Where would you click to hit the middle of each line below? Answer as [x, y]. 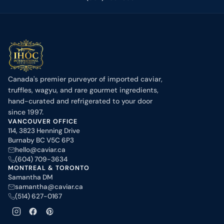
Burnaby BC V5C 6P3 [41, 140]
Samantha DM [30, 177]
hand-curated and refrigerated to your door [80, 101]
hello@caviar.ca [40, 150]
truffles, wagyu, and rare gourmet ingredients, [83, 90]
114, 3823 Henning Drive [44, 131]
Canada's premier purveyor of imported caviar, [85, 79]
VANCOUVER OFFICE [43, 122]
